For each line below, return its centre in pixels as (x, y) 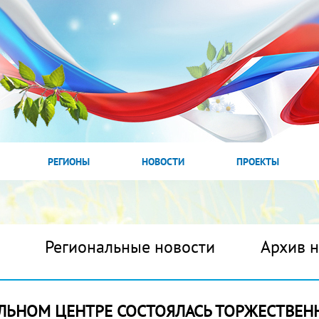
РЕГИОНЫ (68, 162)
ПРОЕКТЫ (258, 162)
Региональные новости (130, 247)
